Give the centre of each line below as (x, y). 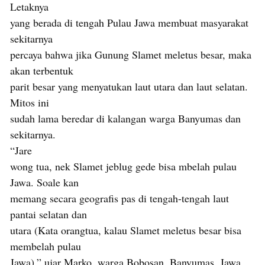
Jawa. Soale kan (44, 182)
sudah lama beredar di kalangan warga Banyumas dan (125, 118)
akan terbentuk (42, 70)
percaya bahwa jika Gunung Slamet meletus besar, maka (131, 54)
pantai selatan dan (49, 214)
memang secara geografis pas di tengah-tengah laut (119, 198)
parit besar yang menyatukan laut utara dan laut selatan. (129, 86)
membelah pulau (46, 246)
